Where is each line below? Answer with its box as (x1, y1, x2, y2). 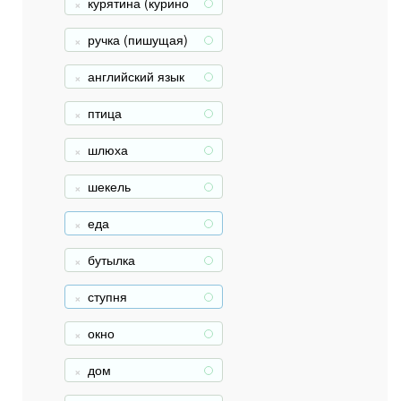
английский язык (88, 67, 184, 85)
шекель (88, 177, 131, 195)
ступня (88, 287, 127, 305)
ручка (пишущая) (88, 30, 188, 48)
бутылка (88, 251, 135, 269)
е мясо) (88, 11, 132, 29)
